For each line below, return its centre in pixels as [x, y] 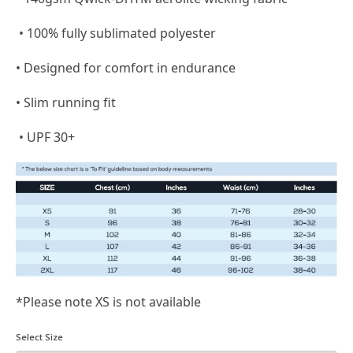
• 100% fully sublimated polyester [116, 33]
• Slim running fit [66, 103]
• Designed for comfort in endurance [126, 68]
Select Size [40, 336]
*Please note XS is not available [110, 301]
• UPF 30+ [46, 137]
